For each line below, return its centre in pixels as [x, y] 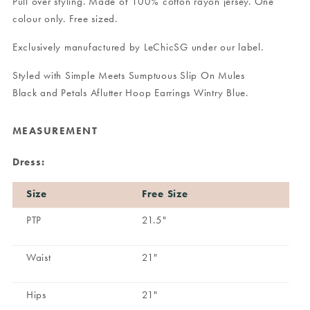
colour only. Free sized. [65, 19]
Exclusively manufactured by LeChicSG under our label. [138, 47]
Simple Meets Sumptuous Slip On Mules [155, 75]
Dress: [30, 162]
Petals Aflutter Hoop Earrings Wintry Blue [154, 93]
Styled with [37, 75]
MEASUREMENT [55, 131]
